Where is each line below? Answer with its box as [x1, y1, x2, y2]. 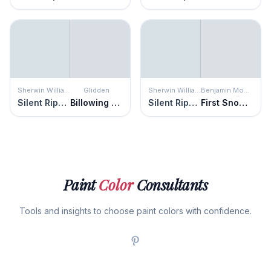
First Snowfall [239, 97, 247, 108]
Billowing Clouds [111, 97, 120, 108]
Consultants [133, 175, 208, 194]
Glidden [83, 86, 109, 94]
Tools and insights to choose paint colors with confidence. [19, 206, 252, 216]
